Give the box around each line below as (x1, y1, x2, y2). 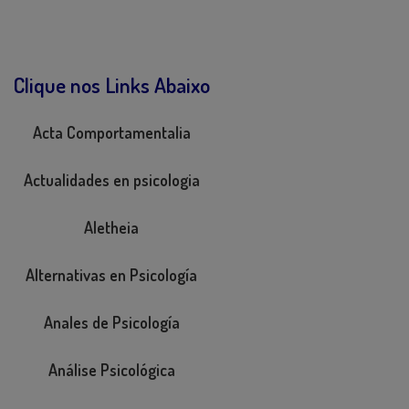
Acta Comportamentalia (32, 122, 191, 142)
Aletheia (84, 217, 139, 237)
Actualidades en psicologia (23, 170, 200, 190)
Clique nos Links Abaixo (13, 71, 210, 98)
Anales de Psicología (43, 312, 180, 332)
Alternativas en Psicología (26, 265, 197, 285)
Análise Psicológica (47, 360, 175, 380)
